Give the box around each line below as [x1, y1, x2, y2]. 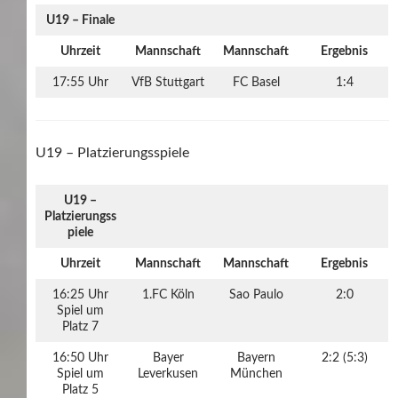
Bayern [236, 351, 275, 364]
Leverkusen [138, 367, 198, 380]
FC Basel [232, 76, 280, 89]
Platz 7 [61, 320, 99, 333]
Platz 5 [61, 383, 99, 396]
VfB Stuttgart [131, 76, 204, 89]
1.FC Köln [141, 288, 195, 301]
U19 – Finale [45, 13, 115, 27]
